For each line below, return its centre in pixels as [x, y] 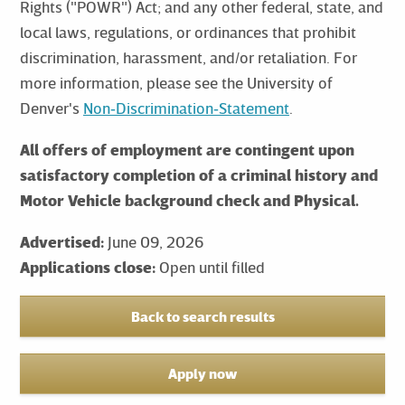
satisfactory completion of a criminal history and [198, 174]
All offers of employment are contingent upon [187, 149]
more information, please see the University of [176, 82]
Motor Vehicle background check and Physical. [189, 200]
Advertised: [61, 241]
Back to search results [202, 316]
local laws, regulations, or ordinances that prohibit [188, 32]
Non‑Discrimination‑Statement [186, 108]
